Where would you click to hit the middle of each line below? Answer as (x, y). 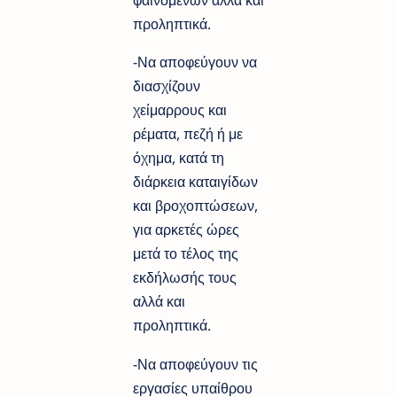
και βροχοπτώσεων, (195, 206)
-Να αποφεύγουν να (195, 62)
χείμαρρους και (180, 110)
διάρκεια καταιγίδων (195, 182)
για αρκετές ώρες (186, 230)
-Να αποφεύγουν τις (195, 364)
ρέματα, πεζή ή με (188, 134)
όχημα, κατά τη (179, 158)
